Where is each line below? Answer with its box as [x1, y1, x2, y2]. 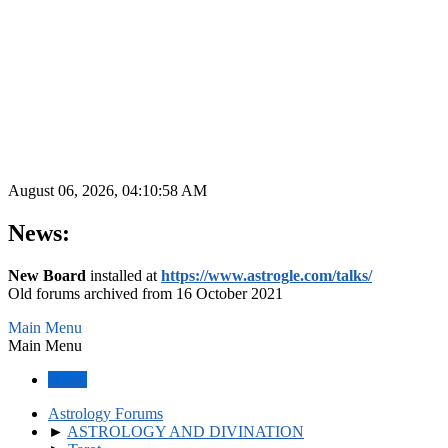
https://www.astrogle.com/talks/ [161, 266, 372, 284]
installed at [86, 266, 161, 284]
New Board [8, 266, 86, 284]
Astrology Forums [48, 404, 163, 422]
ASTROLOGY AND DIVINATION [67, 422, 304, 440]
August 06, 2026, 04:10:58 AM [8, 181, 207, 199]
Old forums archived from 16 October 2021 [8, 284, 283, 302]
